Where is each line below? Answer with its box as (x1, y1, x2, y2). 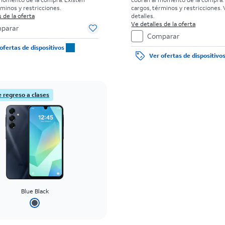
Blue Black (21, 187, 49, 195)
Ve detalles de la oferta (131, 20, 196, 28)
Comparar (147, 31, 180, 41)
